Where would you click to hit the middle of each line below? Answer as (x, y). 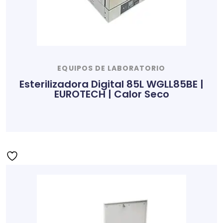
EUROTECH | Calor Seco (111, 94)
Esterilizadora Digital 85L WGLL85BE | (111, 84)
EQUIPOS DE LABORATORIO (111, 68)
